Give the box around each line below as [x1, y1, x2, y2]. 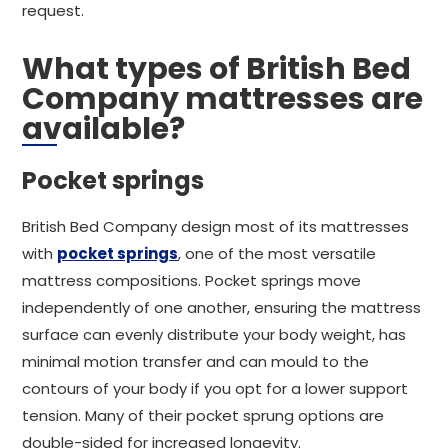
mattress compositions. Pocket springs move [22, 270, 361, 291]
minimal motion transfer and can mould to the [22, 351, 369, 372]
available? [22, 108, 185, 150]
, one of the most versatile [178, 243, 376, 264]
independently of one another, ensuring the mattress [22, 297, 421, 318]
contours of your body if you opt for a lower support [22, 378, 408, 399]
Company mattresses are [22, 78, 423, 120]
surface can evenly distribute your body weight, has [22, 324, 406, 345]
